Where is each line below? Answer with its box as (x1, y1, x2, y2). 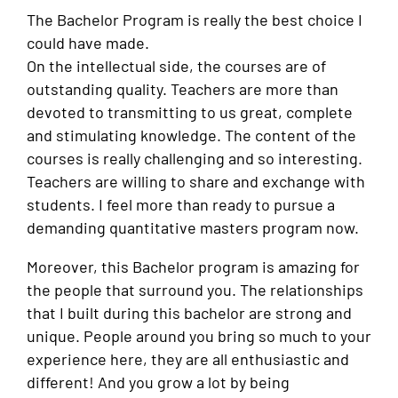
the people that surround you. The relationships (27, 279, 363, 299)
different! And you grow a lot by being (27, 371, 290, 392)
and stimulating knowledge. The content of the (27, 125, 356, 146)
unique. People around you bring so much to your (27, 325, 371, 346)
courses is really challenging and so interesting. (27, 148, 362, 169)
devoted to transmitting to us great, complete (27, 102, 353, 123)
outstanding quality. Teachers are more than (27, 79, 338, 99)
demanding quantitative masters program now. (27, 218, 359, 238)
